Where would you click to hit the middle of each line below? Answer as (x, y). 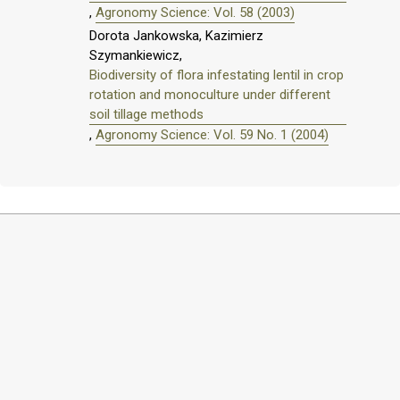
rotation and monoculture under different (210, 95)
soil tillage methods (146, 115)
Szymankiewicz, (136, 56)
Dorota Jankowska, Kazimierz (176, 36)
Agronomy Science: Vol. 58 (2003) (195, 12)
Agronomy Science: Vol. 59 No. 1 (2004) (212, 135)
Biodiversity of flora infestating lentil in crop (217, 75)
